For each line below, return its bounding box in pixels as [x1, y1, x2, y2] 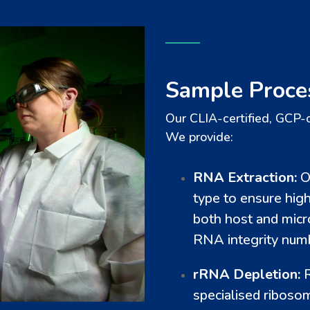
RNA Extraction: [193, 168, 297, 188]
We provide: [165, 129, 233, 146]
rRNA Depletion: [193, 265, 300, 284]
